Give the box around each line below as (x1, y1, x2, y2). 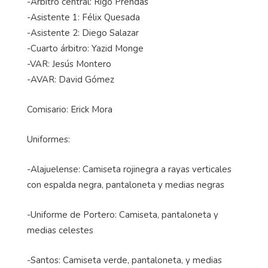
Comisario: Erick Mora (27, 103, 112, 116)
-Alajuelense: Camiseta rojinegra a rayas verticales (27, 163, 232, 176)
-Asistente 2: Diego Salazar (27, 27, 139, 39)
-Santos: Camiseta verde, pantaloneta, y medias (27, 254, 222, 267)
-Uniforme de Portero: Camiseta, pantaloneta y (27, 209, 218, 221)
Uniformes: (27, 133, 70, 146)
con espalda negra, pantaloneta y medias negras (27, 179, 224, 191)
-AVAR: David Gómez (27, 74, 114, 86)
